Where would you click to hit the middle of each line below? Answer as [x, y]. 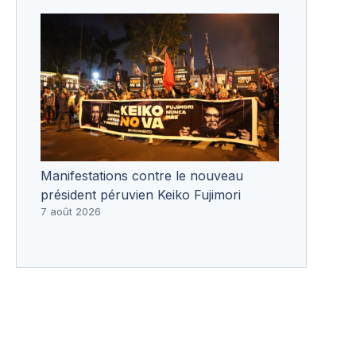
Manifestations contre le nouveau [142, 175]
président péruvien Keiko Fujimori [141, 194]
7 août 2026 [71, 211]
